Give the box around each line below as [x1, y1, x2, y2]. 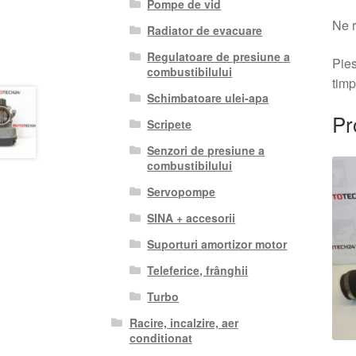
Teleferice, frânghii [147, 261, 249, 278]
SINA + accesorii [147, 209, 236, 226]
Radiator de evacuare [147, 21, 263, 38]
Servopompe [147, 183, 216, 199]
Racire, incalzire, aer [129, 314, 238, 331]
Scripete [147, 115, 192, 132]
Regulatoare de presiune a [147, 48, 291, 64]
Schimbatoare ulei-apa [147, 89, 269, 106]
